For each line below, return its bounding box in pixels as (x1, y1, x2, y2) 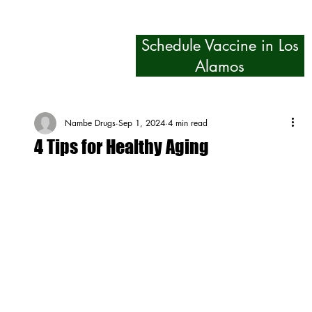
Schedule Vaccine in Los (141, 36, 299, 56)
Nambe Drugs (64, 116, 116, 129)
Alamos (195, 56, 245, 77)
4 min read (167, 116, 208, 129)
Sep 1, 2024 (118, 116, 165, 129)
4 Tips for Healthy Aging (33, 135, 209, 157)
